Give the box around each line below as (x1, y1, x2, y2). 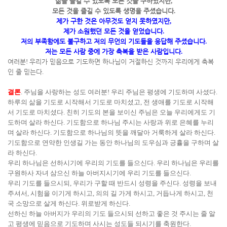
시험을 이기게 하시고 (30, 190, 93, 197)
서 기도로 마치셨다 (8, 108, 63, 116)
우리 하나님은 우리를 (157, 159, 219, 167)
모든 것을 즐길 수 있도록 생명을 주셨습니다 (52, 7, 174, 15)
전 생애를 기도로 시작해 (143, 98, 214, 106)
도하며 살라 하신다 (8, 119, 63, 126)
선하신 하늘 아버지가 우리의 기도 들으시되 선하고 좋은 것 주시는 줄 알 (8, 210, 215, 217)
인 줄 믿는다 (8, 68, 42, 75)
